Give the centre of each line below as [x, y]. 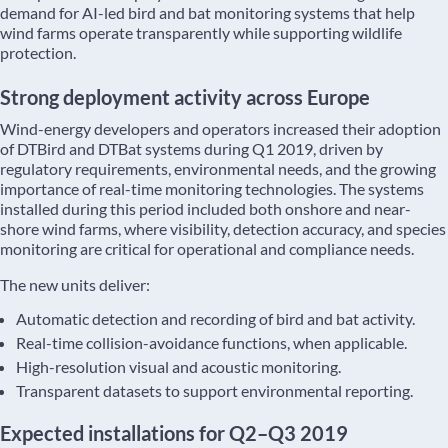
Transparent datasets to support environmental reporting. [214, 390]
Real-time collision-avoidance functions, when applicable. [211, 342]
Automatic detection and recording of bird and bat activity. [215, 318]
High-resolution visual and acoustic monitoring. [178, 366]
